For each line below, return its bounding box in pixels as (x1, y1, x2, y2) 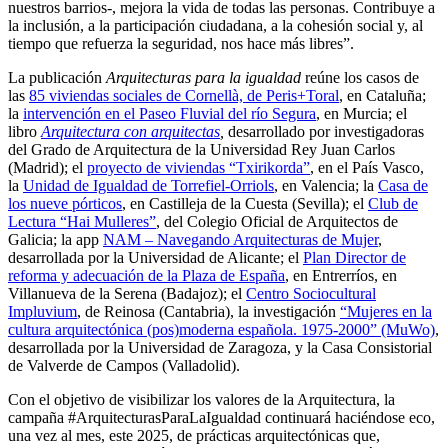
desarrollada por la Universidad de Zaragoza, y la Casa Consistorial (8, 339, 432, 357)
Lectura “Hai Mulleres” (8, 213, 156, 231)
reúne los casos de (301, 69, 419, 87)
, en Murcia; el (316, 105, 407, 123)
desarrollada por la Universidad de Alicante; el (8, 249, 303, 267)
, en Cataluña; (339, 87, 426, 105)
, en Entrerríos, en (285, 267, 397, 285)
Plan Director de (303, 249, 406, 267)
